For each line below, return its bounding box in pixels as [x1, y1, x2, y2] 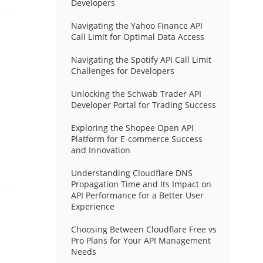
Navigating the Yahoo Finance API [70, 20, 203, 31]
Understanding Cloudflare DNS [70, 167, 193, 178]
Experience [70, 201, 114, 212]
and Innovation [70, 144, 130, 156]
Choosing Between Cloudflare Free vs [70, 224, 217, 235]
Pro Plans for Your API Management [70, 235, 211, 246]
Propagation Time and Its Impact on [70, 178, 211, 190]
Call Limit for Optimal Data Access [70, 31, 204, 42]
